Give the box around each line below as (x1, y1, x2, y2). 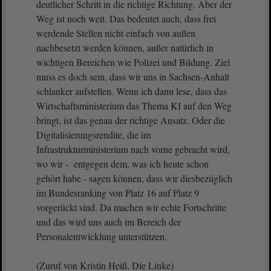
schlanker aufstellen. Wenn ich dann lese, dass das (36, 85, 227, 97)
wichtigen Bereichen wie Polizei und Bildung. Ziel (36, 56, 230, 68)
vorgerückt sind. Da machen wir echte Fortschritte (36, 201, 226, 214)
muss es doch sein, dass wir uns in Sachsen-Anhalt (36, 70, 229, 83)
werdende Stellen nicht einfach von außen (36, 27, 195, 39)
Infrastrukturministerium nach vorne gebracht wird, (36, 143, 230, 155)
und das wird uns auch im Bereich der (36, 215, 181, 228)
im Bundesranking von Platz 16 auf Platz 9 (36, 186, 199, 199)
